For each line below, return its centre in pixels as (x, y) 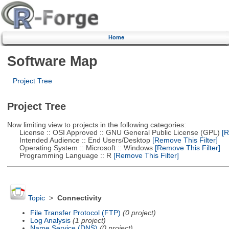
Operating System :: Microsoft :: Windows (80, 148)
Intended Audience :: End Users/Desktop (78, 140)
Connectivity (79, 198)
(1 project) (89, 220)
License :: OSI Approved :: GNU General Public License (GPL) (113, 132)
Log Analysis (50, 220)
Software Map (52, 61)
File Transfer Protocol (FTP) (75, 213)
